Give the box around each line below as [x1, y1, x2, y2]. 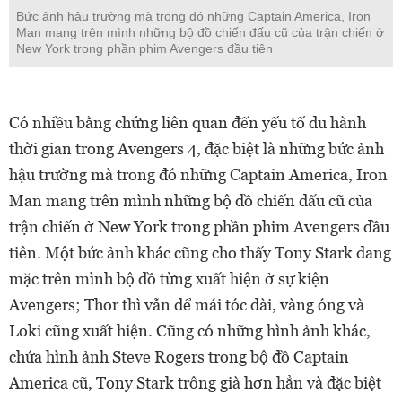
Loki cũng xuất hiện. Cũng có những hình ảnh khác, [9, 320, 371, 340]
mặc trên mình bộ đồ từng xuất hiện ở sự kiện [9, 268, 329, 288]
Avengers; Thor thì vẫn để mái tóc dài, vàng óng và [9, 294, 364, 314]
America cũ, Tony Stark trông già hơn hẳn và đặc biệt [9, 372, 381, 392]
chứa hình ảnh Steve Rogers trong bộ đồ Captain [9, 346, 349, 366]
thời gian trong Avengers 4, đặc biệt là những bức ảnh [9, 138, 384, 158]
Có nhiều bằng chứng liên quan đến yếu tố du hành [9, 112, 366, 132]
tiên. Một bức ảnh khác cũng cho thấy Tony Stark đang [9, 242, 391, 262]
